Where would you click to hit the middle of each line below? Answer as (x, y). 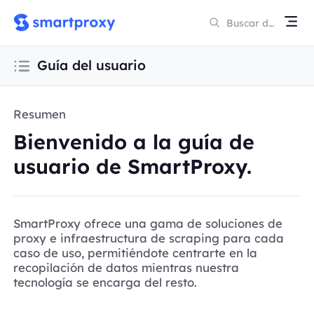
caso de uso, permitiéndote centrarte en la (136, 253)
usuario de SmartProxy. (133, 166)
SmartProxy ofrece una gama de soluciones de (148, 224)
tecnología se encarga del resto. (105, 282)
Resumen (40, 114)
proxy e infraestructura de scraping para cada (149, 238)
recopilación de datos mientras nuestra (127, 268)
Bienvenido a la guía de (134, 141)
